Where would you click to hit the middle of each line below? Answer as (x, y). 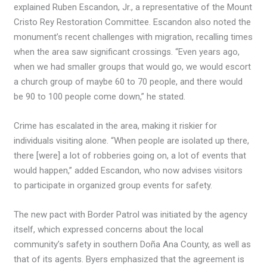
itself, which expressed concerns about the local (109, 230)
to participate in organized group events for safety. (113, 186)
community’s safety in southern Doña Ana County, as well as (133, 245)
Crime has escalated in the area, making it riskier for (116, 126)
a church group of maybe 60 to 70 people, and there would (128, 82)
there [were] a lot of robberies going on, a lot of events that (130, 156)
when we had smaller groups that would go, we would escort (133, 67)
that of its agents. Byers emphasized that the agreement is (129, 260)
